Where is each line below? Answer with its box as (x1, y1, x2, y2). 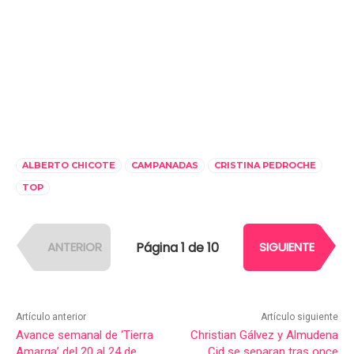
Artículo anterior (16, 311, 86, 323)
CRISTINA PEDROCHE (214, 160, 316, 171)
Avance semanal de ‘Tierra (16, 328, 153, 343)
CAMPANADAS (131, 160, 198, 171)
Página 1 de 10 (135, 238, 219, 257)
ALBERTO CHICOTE (22, 160, 115, 171)
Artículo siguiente (260, 311, 338, 323)
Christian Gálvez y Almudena (190, 328, 338, 343)
